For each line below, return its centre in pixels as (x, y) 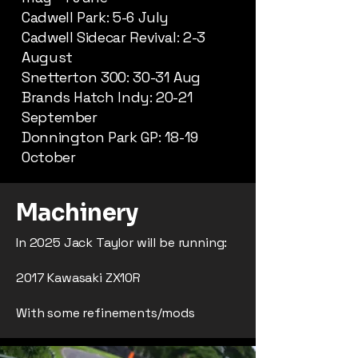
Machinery (77, 213)
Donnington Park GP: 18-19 (110, 137)
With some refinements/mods (105, 313)
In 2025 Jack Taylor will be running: (122, 243)
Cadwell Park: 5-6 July (95, 17)
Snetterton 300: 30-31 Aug (111, 77)
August (47, 57)
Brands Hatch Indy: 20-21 (107, 97)
